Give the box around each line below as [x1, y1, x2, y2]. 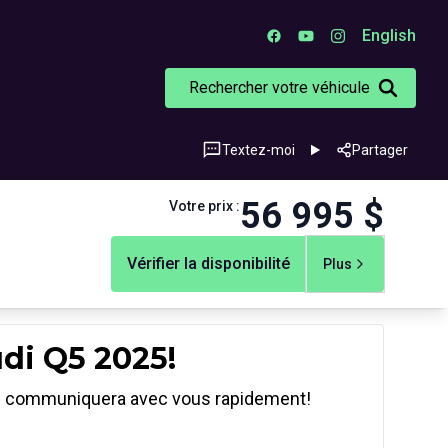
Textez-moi [222, 142, 296, 158]
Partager [352, 142, 408, 158]
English [362, 26, 416, 45]
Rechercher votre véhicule [189, 78, 370, 97]
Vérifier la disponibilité [127, 254, 290, 273]
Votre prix [169, 198, 233, 214]
